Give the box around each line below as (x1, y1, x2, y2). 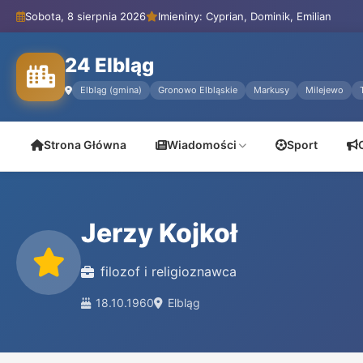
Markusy (254, 84, 289, 96)
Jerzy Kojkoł (81, 217, 237, 249)
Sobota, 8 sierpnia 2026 (25, 10, 146, 23)
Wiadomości (167, 138, 237, 152)
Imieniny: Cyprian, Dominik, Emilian (158, 10, 331, 23)
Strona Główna (44, 138, 126, 152)
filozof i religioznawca (100, 263, 237, 280)
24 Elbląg (65, 53, 154, 77)
